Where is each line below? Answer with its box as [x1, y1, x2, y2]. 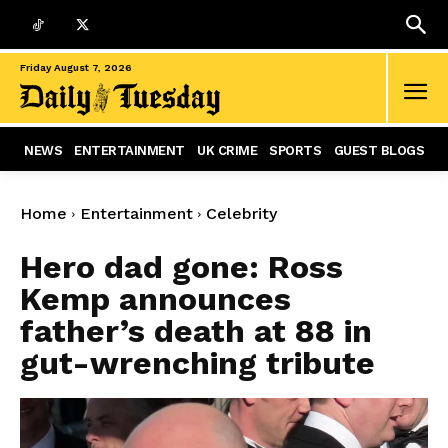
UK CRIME [197, 143, 257, 159]
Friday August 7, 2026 [20, 62, 132, 74]
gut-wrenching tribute [20, 344, 375, 383]
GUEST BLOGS [333, 143, 424, 159]
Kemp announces [20, 280, 291, 319]
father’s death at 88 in [20, 312, 372, 351]
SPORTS [269, 143, 322, 159]
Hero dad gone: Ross [20, 248, 343, 287]
